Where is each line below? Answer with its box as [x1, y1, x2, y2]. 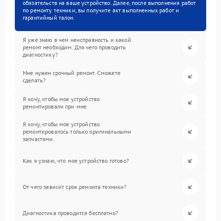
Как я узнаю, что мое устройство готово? [23, 157, 129, 164]
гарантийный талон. [23, 14, 75, 21]
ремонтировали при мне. [23, 102, 88, 110]
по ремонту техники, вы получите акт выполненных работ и [23, 6, 180, 14]
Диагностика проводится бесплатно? [23, 209, 118, 217]
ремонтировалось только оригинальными [23, 128, 132, 135]
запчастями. [23, 135, 55, 143]
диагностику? [23, 51, 58, 58]
